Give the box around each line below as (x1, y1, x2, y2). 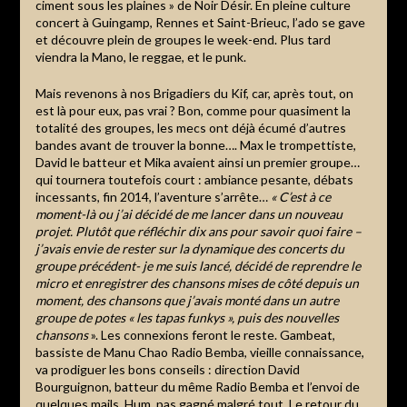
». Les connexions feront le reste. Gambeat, (87, 326, 335, 342)
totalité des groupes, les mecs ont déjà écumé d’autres (35, 119, 346, 135)
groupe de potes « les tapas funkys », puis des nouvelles (35, 309, 339, 325)
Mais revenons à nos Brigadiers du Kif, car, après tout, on (35, 84, 353, 101)
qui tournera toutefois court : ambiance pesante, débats (35, 171, 353, 187)
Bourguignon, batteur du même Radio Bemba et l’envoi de (35, 378, 360, 394)
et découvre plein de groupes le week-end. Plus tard (35, 31, 331, 47)
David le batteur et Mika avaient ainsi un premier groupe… (35, 154, 360, 170)
